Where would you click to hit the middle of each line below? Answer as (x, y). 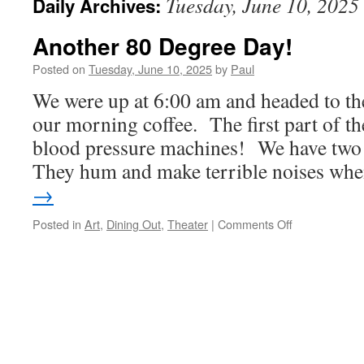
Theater (188, 224)
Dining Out (134, 224)
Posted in (57, 224)
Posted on (59, 69)
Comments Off (255, 224)
